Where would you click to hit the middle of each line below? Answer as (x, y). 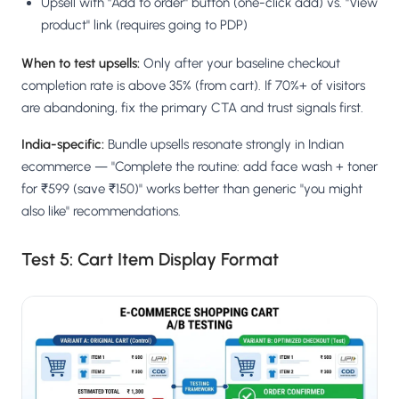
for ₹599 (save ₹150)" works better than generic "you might (192, 188)
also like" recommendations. (101, 211)
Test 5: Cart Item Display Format (150, 259)
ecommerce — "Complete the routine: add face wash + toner (199, 166)
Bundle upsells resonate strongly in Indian (224, 144)
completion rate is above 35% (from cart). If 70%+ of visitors (193, 85)
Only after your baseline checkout (240, 63)
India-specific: (63, 144)
